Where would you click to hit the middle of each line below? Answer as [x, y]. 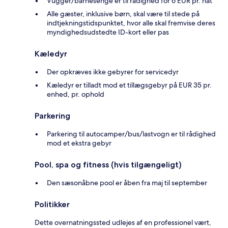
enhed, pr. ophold [76, 94]
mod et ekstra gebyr [79, 143]
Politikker [52, 205]
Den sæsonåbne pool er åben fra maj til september [127, 183]
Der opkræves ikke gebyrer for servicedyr [113, 72]
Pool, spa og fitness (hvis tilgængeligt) [108, 165]
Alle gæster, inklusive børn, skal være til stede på [123, 14]
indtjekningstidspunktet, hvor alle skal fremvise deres [131, 23]
